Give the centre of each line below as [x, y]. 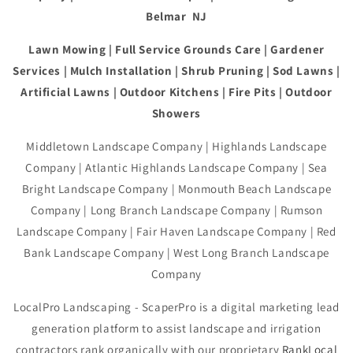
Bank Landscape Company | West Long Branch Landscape [176, 253]
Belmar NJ [176, 17]
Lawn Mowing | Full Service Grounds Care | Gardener [176, 50]
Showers [176, 113]
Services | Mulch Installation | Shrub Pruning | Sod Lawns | [176, 71]
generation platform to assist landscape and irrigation [176, 329]
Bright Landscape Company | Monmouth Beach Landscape [176, 189]
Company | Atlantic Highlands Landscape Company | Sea [176, 168]
